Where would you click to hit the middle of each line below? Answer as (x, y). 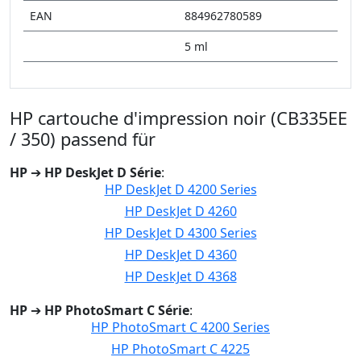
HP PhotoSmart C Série (117, 310)
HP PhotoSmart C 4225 (180, 349)
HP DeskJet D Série (103, 172)
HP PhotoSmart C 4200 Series (180, 327)
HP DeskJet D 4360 (180, 255)
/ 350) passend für (83, 139)
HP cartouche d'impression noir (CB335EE (178, 118)
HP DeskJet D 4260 (180, 211)
